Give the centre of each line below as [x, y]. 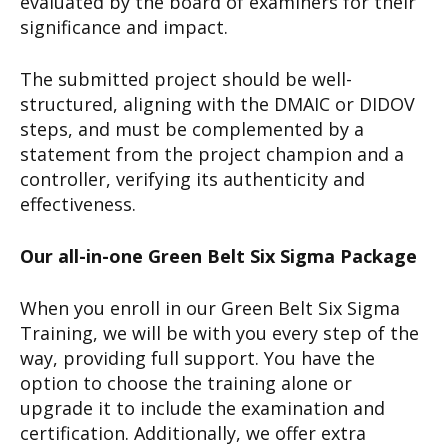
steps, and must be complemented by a [192, 128]
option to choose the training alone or [186, 382]
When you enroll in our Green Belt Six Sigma [210, 307]
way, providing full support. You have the [197, 357]
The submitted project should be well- [186, 78]
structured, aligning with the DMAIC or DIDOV [217, 103]
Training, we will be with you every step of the [219, 332]
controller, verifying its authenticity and [192, 178]
